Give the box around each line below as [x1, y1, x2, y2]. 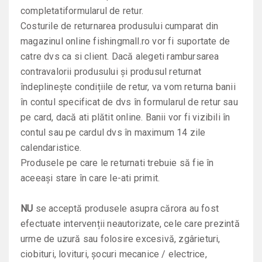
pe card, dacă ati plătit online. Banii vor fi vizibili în [20, 112, 230, 123]
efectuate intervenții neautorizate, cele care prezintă [20, 218, 240, 229]
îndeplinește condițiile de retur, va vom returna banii [20, 81, 236, 92]
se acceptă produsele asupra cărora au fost [33, 203, 219, 214]
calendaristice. [20, 142, 81, 153]
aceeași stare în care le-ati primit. [20, 173, 160, 184]
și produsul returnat [120, 66, 201, 77]
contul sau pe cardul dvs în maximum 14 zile [20, 127, 206, 138]
